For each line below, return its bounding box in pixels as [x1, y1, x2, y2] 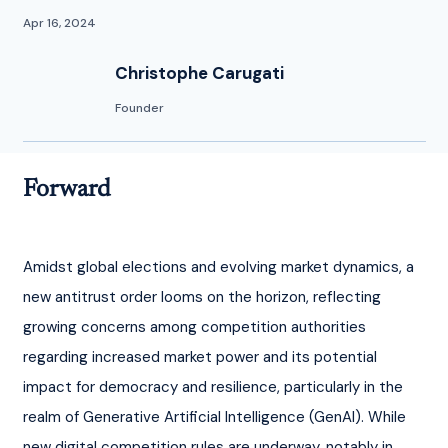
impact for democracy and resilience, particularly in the [22, 376, 407, 397]
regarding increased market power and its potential [22, 346, 381, 367]
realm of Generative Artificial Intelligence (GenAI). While [22, 406, 410, 427]
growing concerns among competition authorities [22, 316, 370, 337]
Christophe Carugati [115, 62, 285, 85]
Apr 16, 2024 [22, 15, 96, 32]
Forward [22, 177, 110, 203]
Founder [114, 100, 164, 117]
